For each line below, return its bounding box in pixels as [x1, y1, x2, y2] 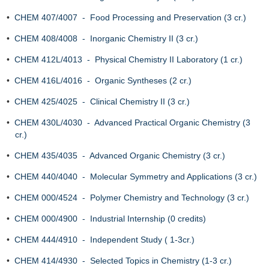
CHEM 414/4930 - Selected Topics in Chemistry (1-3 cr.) [14, 256, 232, 265]
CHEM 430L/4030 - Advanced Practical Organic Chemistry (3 [14, 118, 250, 127]
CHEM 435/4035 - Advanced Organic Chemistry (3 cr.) [14, 151, 225, 160]
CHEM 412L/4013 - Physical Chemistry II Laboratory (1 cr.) [14, 55, 243, 64]
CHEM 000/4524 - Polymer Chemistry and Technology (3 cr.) [14, 193, 249, 202]
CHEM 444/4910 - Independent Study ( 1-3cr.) [14, 235, 195, 244]
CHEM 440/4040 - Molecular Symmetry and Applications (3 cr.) [14, 172, 257, 181]
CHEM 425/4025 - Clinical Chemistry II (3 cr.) [14, 97, 190, 106]
